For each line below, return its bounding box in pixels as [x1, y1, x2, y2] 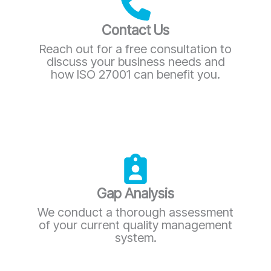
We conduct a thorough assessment [38, 204, 233, 220]
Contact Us [102, 21, 169, 39]
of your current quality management [39, 217, 232, 232]
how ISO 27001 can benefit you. [51, 67, 220, 82]
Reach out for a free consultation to [39, 41, 232, 56]
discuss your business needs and [46, 54, 225, 69]
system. [114, 230, 157, 245]
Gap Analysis [97, 184, 174, 202]
